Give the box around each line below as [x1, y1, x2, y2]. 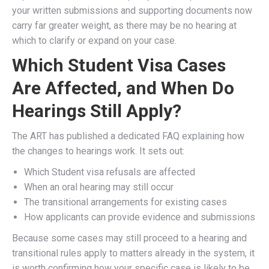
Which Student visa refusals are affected [24, 166, 195, 178]
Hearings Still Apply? [12, 100, 181, 121]
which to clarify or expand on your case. [12, 35, 177, 46]
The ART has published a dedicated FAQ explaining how [12, 130, 244, 142]
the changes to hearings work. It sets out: [12, 145, 184, 157]
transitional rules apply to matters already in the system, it [12, 247, 255, 259]
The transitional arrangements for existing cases [24, 196, 227, 208]
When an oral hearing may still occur [24, 181, 174, 193]
